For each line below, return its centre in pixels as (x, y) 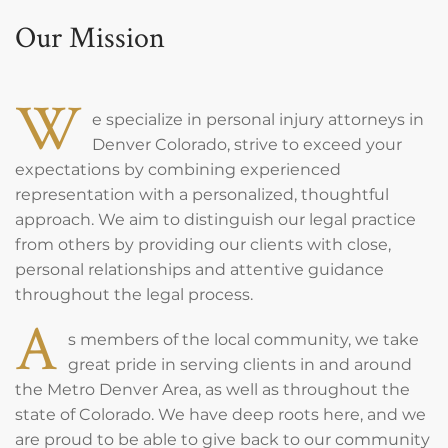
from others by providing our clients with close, (203, 244)
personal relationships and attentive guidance (199, 269)
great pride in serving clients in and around (240, 364)
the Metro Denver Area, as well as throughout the (212, 389)
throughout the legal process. (134, 294)
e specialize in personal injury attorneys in (258, 119)
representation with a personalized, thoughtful (202, 194)
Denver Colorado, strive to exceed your (247, 144)
